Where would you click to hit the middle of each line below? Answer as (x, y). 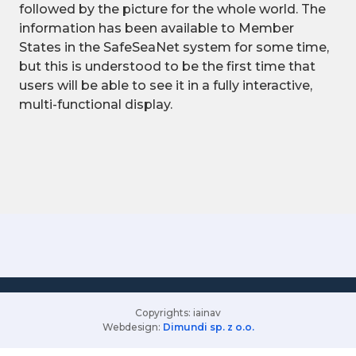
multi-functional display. (96, 104)
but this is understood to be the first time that (167, 66)
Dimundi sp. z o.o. (208, 327)
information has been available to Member (157, 28)
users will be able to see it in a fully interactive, (166, 85)
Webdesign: (132, 327)
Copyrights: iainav (178, 312)
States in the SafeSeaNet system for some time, (174, 47)
